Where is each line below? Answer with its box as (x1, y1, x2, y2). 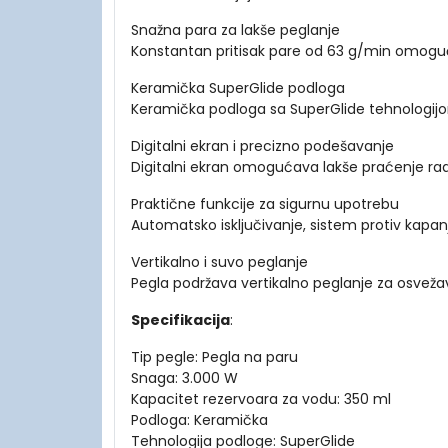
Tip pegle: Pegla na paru (131, 347, 298, 368)
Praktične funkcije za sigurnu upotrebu (131, 194, 399, 215)
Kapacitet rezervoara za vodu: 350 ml (131, 389, 391, 410)
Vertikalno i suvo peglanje (131, 252, 308, 273)
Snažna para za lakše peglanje (131, 20, 340, 41)
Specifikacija (131, 310, 230, 331)
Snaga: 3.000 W (131, 368, 238, 389)
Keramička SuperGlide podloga (131, 78, 345, 99)
